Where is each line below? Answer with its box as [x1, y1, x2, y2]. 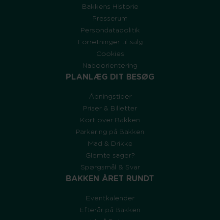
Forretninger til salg [77, 39, 143, 46]
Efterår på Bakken [80, 207, 140, 214]
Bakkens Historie [82, 3, 138, 11]
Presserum [92, 15, 128, 23]
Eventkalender [85, 195, 135, 202]
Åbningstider [88, 93, 132, 101]
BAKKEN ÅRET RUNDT [66, 175, 154, 183]
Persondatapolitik [80, 27, 140, 34]
